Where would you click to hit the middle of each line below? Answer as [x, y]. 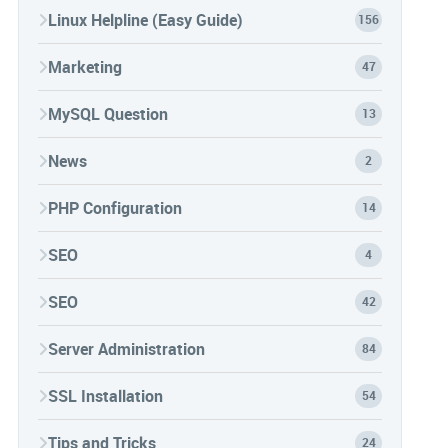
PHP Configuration [115, 208]
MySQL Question [108, 114]
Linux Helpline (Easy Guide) [145, 20]
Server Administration [126, 349]
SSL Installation [105, 396]
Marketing [85, 67]
